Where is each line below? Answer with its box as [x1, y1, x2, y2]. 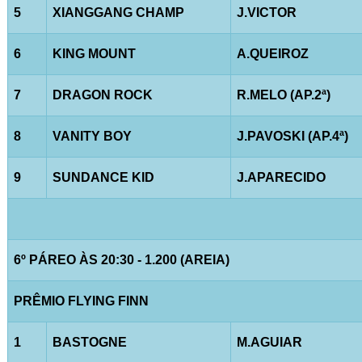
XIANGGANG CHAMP [52, 5, 184, 19]
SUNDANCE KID [52, 170, 154, 184]
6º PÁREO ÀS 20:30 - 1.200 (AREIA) [13, 252, 229, 267]
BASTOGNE [52, 335, 127, 349]
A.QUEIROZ [236, 46, 309, 61]
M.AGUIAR [236, 335, 302, 349]
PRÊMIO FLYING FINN [13, 293, 149, 308]
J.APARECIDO [236, 170, 326, 184]
